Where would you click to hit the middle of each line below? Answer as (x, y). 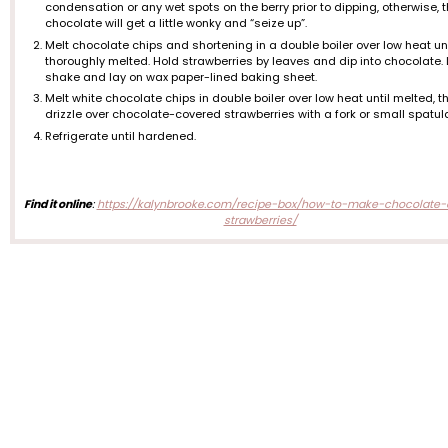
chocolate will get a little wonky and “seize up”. (176, 23)
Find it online (57, 203)
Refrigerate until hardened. (121, 135)
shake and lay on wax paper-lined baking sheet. (181, 76)
